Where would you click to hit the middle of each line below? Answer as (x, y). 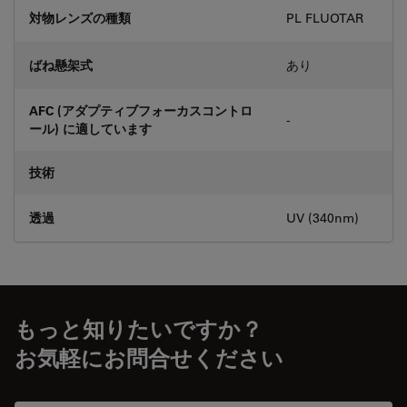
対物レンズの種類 (80, 17)
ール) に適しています (90, 128)
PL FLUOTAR (325, 18)
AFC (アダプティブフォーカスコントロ (141, 110)
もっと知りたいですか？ (139, 328)
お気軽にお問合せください (149, 357)
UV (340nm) (323, 218)
